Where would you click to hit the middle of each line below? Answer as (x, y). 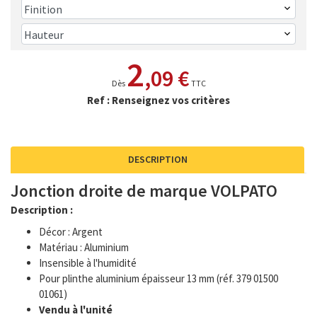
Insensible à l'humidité (88, 263)
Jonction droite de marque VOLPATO (144, 191)
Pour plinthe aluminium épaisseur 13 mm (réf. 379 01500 (158, 278)
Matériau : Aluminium (84, 247)
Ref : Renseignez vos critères (158, 100)
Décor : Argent (71, 232)
